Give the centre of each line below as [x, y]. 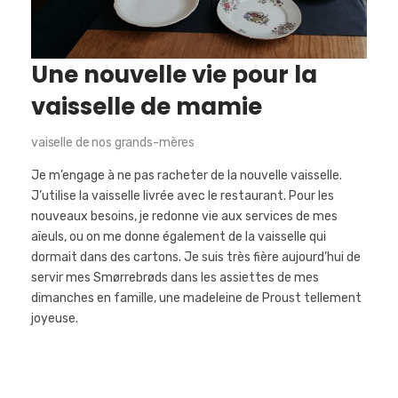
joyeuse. [55, 318]
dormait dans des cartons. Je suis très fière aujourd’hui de [196, 257]
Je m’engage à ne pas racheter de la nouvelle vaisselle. [187, 175]
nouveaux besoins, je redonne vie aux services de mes [184, 216]
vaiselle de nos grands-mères [113, 142]
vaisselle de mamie [147, 106]
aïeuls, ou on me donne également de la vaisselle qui [179, 236]
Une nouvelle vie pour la [174, 74]
